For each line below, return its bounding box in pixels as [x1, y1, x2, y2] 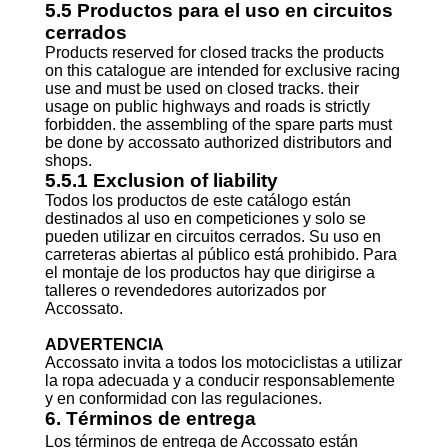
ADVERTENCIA [44, 336, 164, 353]
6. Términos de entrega [44, 408, 256, 429]
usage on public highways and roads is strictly [44, 98, 370, 115]
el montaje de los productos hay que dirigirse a [44, 264, 375, 281]
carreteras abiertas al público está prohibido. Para [44, 246, 397, 263]
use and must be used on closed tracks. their [44, 80, 359, 97]
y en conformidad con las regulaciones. [44, 390, 322, 407]
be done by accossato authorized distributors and [44, 134, 392, 151]
